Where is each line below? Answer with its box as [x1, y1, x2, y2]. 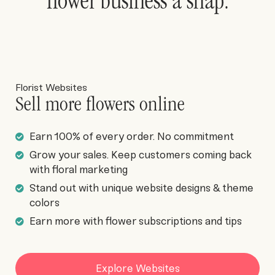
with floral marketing [29, 163, 128, 176]
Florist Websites [15, 82, 90, 93]
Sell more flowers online [15, 95, 185, 117]
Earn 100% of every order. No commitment [29, 130, 234, 142]
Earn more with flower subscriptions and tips [29, 215, 242, 227]
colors [29, 196, 60, 209]
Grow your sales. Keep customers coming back [29, 149, 252, 161]
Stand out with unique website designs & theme [29, 182, 254, 194]
